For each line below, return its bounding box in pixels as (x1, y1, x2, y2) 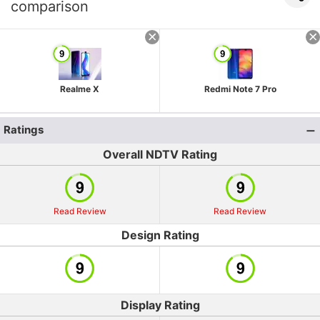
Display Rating (120, 298, 200, 312)
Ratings (4, 123, 44, 136)
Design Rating (121, 228, 199, 242)
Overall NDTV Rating (103, 147, 217, 161)
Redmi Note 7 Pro (204, 84, 276, 94)
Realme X (60, 84, 99, 94)
